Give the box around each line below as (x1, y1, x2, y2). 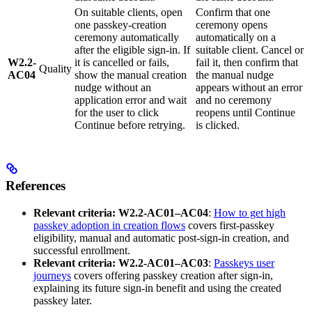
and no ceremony (196, 94, 272, 107)
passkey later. (33, 294, 92, 306)
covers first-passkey (185, 219, 274, 231)
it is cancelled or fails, (75, 56, 169, 69)
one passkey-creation (75, 19, 166, 31)
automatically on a (196, 31, 276, 44)
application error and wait (75, 94, 187, 107)
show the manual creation (75, 69, 187, 81)
